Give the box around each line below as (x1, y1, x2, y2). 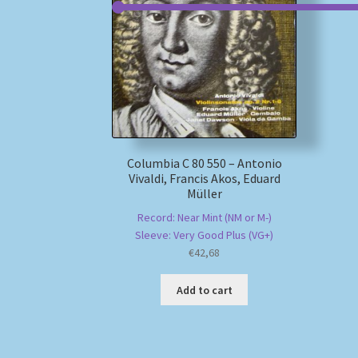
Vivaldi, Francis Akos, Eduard (128, 170, 280, 187)
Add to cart (176, 282, 233, 297)
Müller (186, 185, 222, 202)
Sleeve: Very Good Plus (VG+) (135, 228, 274, 243)
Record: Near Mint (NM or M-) (137, 210, 272, 225)
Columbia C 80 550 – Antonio (126, 155, 282, 172)
